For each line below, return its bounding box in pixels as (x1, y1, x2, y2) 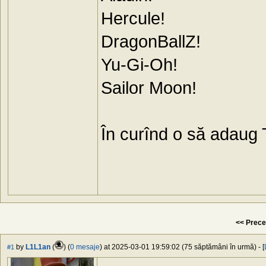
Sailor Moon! (101, 78, 197, 98)
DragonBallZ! (101, 31, 201, 52)
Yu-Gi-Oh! (101, 55, 178, 75)
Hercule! (101, 8, 165, 28)
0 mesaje (70, 243, 100, 252)
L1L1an (26, 243, 50, 252)
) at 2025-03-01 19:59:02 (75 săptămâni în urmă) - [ (100, 243, 264, 252)
